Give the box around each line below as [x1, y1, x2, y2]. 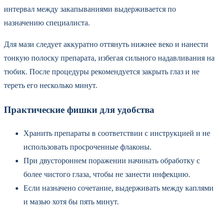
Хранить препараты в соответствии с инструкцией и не [23, 129, 210, 138]
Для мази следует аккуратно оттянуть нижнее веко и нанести [4, 40, 208, 48]
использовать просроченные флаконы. [23, 143, 152, 152]
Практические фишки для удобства [4, 104, 154, 115]
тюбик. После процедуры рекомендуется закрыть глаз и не [4, 67, 199, 76]
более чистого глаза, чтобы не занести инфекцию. [23, 170, 190, 179]
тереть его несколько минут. [4, 81, 97, 89]
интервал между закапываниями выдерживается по [4, 4, 176, 13]
